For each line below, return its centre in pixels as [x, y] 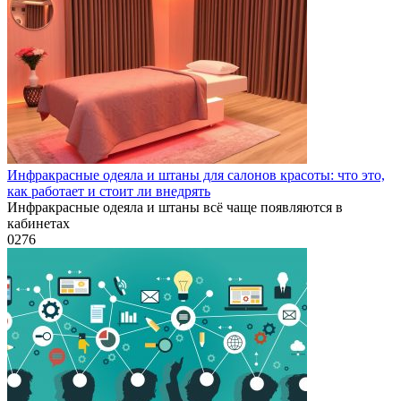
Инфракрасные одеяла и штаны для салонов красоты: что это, [196, 175]
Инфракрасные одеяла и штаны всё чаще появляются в [175, 207]
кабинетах [38, 223]
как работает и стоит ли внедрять [109, 191]
